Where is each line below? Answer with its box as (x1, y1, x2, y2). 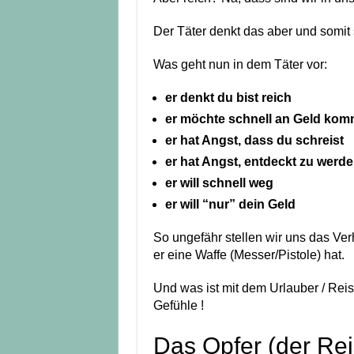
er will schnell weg (164, 176, 273, 190)
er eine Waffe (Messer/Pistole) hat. (153, 248, 345, 262)
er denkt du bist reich (164, 91, 292, 105)
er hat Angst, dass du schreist (164, 134, 344, 148)
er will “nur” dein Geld (164, 198, 296, 212)
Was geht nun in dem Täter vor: (153, 58, 327, 72)
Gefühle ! (153, 299, 204, 313)
